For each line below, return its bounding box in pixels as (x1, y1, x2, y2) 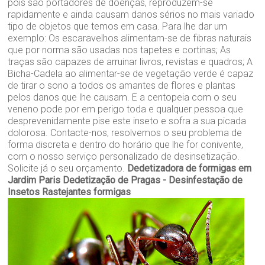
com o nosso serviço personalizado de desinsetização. (8, 151, 240, 163)
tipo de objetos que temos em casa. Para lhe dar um (8, 21, 228, 33)
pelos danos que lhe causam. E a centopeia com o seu (8, 92, 237, 104)
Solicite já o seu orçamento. (8, 163, 128, 174)
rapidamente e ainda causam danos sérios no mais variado (8, 9, 255, 21)
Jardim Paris (8, 174, 61, 186)
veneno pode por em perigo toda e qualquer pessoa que (8, 104, 244, 115)
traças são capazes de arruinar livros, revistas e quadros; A (8, 56, 253, 68)
